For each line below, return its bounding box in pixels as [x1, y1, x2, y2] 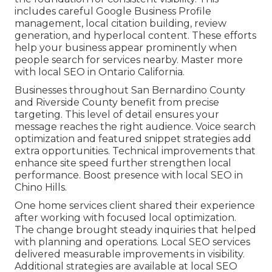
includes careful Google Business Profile [15, 5, 211, 18]
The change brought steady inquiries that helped [15, 224, 256, 236]
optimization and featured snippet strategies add [15, 133, 251, 145]
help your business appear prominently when [15, 42, 237, 54]
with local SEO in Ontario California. [15, 66, 185, 78]
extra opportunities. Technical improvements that [15, 145, 256, 157]
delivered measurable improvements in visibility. [15, 248, 245, 260]
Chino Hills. [15, 182, 67, 194]
